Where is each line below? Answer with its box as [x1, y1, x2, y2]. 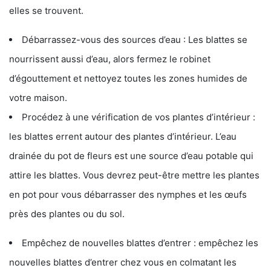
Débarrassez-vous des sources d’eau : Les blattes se [22, 34, 247, 46]
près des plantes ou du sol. [9, 208, 125, 220]
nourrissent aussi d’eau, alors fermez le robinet [9, 53, 211, 65]
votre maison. [9, 92, 67, 104]
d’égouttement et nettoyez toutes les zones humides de [9, 73, 247, 85]
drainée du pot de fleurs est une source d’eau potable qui [9, 150, 253, 162]
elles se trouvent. [9, 5, 83, 17]
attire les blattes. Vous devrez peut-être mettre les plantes [9, 169, 260, 181]
